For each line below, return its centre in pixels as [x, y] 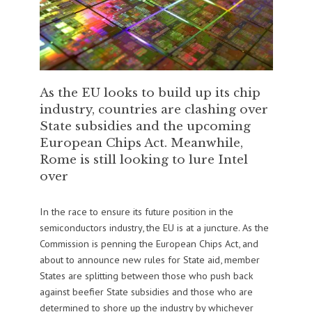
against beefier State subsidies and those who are [146, 292]
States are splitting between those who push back [146, 276]
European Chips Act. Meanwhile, [141, 143]
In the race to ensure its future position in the [136, 212]
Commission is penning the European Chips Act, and [149, 244]
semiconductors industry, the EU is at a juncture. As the [154, 228]
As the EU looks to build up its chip [150, 93]
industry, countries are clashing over [154, 110]
